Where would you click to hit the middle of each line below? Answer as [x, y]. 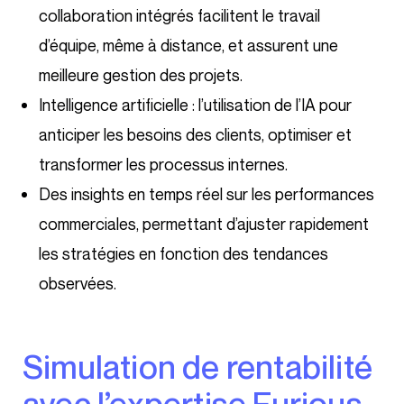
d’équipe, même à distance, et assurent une [188, 46]
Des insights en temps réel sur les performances [207, 194]
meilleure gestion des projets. [141, 75]
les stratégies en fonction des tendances [184, 254]
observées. [78, 284]
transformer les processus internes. [163, 165]
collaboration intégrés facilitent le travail [179, 16]
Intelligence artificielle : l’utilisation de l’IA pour [195, 105]
